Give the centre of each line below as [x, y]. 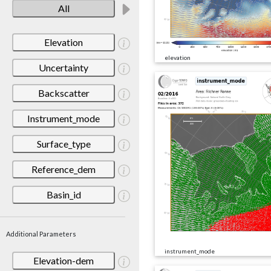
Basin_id [64, 194]
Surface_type [64, 143]
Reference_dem [64, 169]
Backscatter [64, 93]
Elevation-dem [64, 260]
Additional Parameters [41, 233]
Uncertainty [64, 67]
